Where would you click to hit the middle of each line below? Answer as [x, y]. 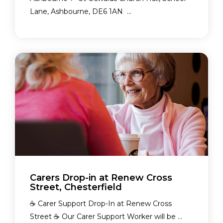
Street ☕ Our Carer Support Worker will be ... [106, 217]
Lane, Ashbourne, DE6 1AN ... [81, 12]
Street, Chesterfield [76, 187]
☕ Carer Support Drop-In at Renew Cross [101, 204]
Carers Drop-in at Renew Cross [101, 178]
